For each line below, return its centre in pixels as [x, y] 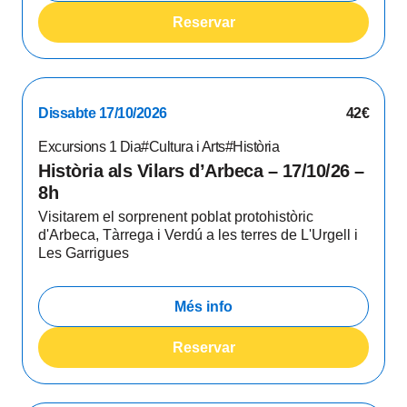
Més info [203, 306]
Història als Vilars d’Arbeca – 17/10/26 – [201, 171]
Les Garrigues [84, 253]
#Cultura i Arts [183, 147]
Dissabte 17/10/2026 [103, 113]
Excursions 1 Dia [89, 147]
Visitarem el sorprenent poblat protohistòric [176, 217]
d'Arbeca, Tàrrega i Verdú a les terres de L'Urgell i [198, 235]
